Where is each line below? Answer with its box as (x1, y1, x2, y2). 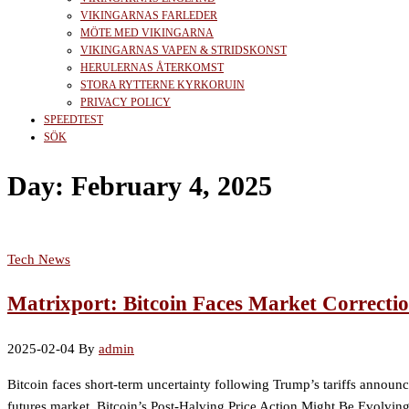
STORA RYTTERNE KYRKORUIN (80, 79, 245, 91)
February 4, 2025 (71, 171, 272, 202)
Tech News (7, 252, 70, 267)
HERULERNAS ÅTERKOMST (80, 61, 224, 74)
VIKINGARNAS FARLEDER (80, 9, 217, 22)
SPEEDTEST (44, 113, 103, 126)
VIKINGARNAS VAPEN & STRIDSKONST (80, 44, 287, 57)
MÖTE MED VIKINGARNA (80, 26, 214, 39)
